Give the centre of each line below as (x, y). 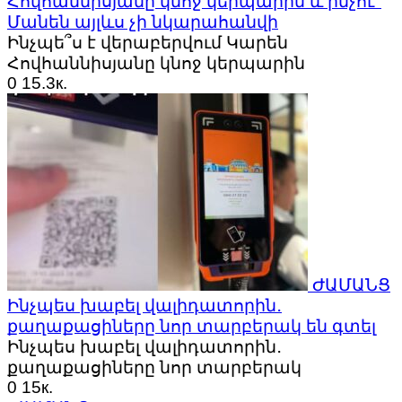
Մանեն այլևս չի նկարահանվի (143, 22)
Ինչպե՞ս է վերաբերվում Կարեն (148, 43)
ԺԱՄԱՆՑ (351, 285)
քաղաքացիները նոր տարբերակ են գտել (192, 327)
